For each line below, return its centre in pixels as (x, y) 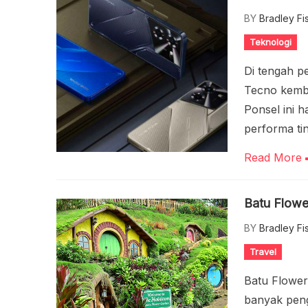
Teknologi (271, 42)
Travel (263, 252)
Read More (275, 157)
